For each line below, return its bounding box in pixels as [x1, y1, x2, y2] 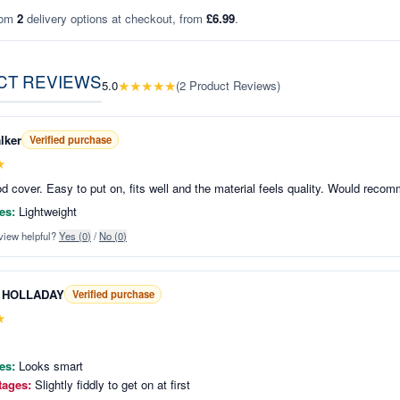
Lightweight [19, 202, 77, 220]
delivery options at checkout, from [27, 9, 203, 27]
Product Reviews [189, 76, 277, 94]
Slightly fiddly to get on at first [35, 376, 190, 394]
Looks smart [19, 356, 83, 374]
